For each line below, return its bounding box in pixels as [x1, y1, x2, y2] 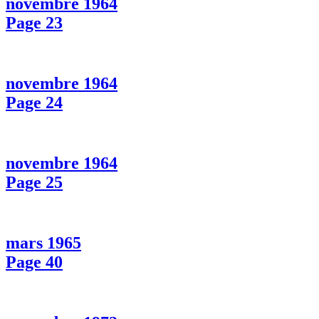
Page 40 [6, 252, 63, 271]
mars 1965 [6, 233, 81, 252]
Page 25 [6, 173, 63, 192]
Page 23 [6, 14, 63, 33]
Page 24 [6, 93, 63, 113]
